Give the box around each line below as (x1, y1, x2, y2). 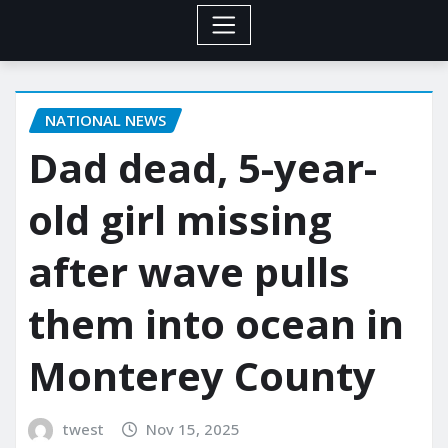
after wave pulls (28, 244, 350, 300)
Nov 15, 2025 (146, 419, 241, 440)
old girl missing (28, 192, 332, 248)
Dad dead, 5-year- (28, 140, 377, 196)
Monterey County (28, 348, 376, 404)
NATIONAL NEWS (45, 109, 166, 130)
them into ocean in (28, 296, 404, 352)
